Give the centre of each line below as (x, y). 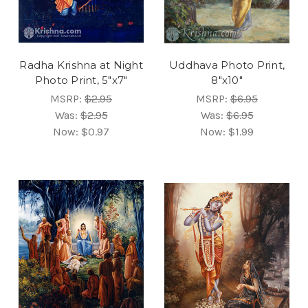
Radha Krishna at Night (81, 65)
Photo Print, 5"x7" (81, 80)
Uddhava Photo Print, (227, 65)
